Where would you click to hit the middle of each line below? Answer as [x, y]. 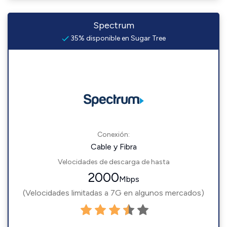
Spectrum [113, 25]
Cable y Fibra [113, 147]
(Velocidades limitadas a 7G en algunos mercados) [113, 193]
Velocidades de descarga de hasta [113, 162]
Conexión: [113, 135]
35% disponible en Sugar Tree [117, 38]
